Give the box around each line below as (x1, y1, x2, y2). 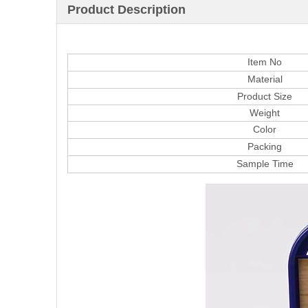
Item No (247, 56, 282, 67)
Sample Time (236, 158, 294, 169)
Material (247, 74, 283, 85)
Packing (247, 141, 282, 152)
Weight (250, 107, 280, 118)
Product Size (237, 91, 292, 102)
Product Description (67, 3, 186, 16)
